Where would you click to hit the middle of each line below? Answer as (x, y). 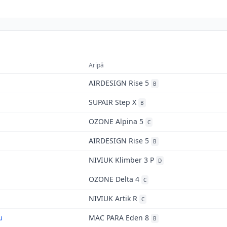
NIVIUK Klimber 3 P (121, 160)
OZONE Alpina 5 (116, 121)
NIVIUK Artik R (113, 198)
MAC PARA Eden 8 (119, 218)
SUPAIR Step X (112, 102)
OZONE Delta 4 (114, 179)
